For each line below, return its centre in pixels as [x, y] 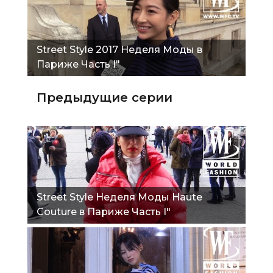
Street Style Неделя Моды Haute [119, 197]
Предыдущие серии [105, 97]
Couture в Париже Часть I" [104, 211]
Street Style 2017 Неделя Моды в [119, 49]
